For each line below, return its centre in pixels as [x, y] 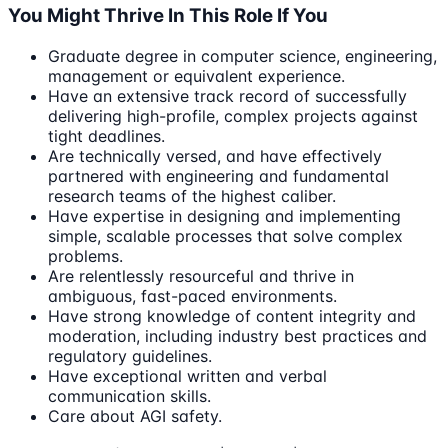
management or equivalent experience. [196, 75]
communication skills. [129, 395]
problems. [85, 255]
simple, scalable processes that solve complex [225, 235]
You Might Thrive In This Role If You [168, 15]
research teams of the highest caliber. [192, 195]
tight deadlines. [106, 135]
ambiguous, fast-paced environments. [192, 295]
